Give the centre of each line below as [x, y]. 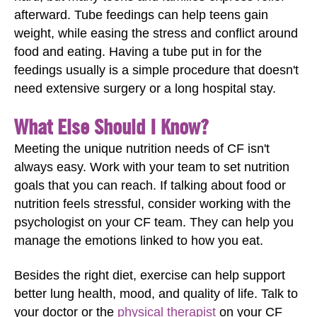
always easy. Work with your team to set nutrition [152, 167]
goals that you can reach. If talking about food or [150, 185]
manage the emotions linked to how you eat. [139, 241]
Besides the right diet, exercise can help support [150, 275]
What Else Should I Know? [111, 126]
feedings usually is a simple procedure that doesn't [156, 70]
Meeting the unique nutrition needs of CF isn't [142, 149]
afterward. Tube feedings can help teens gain [141, 15]
